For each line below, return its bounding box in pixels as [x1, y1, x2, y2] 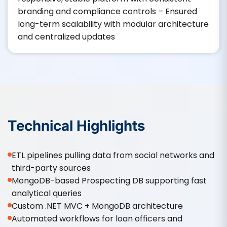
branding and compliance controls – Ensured [18, 5, 197, 17]
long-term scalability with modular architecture [18, 18, 209, 30]
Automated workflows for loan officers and [12, 212, 182, 224]
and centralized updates [18, 30, 115, 43]
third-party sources [12, 162, 91, 174]
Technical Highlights [8, 117, 145, 134]
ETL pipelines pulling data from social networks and [12, 149, 214, 161]
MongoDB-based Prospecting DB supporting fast [12, 174, 207, 186]
